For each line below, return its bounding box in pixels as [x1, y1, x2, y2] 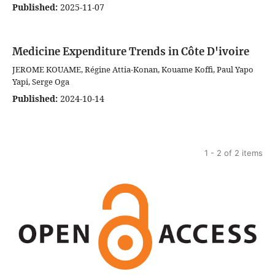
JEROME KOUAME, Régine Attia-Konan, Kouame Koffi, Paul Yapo [12, 64, 254, 76]
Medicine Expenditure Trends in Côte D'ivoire [12, 45, 249, 59]
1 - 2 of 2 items [204, 148, 263, 158]
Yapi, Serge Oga [12, 76, 69, 88]
